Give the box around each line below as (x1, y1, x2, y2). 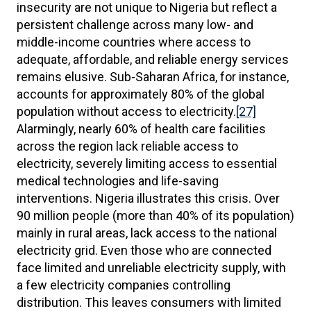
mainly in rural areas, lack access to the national (17, 226, 277, 240)
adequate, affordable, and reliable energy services (17, 52, 289, 67)
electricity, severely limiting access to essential (17, 156, 277, 171)
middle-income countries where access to (17, 35, 251, 49)
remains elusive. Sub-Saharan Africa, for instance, (17, 69, 289, 84)
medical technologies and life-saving (17, 174, 219, 188)
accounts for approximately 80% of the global (17, 87, 264, 101)
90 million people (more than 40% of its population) (17, 208, 294, 223)
